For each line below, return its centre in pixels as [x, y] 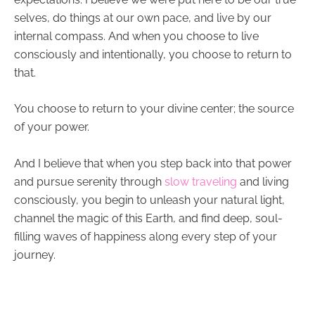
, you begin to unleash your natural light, [180, 200]
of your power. [52, 127]
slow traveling [201, 181]
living [276, 181]
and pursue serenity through [89, 181]
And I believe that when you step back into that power [153, 163]
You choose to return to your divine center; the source [154, 109]
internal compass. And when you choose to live [136, 36]
